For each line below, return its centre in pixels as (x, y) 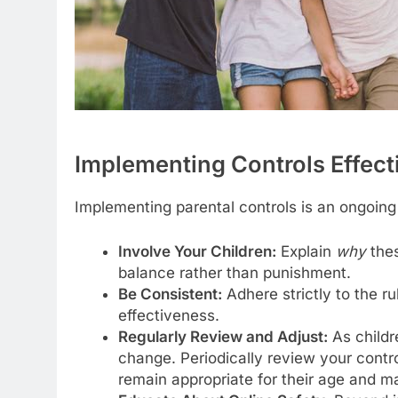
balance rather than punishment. (234, 272)
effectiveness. (168, 315)
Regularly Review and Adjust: (223, 336)
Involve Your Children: (197, 251)
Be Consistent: (170, 294)
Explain (306, 251)
